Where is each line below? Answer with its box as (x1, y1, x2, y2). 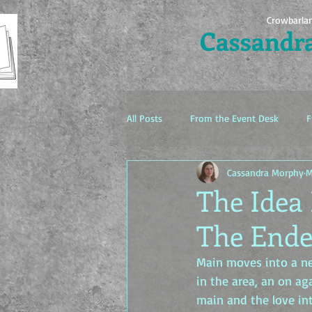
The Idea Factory (155, 168, 224, 180)
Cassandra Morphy (227, 166, 304, 178)
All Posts (127, 112, 162, 124)
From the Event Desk (190, 112, 279, 124)
